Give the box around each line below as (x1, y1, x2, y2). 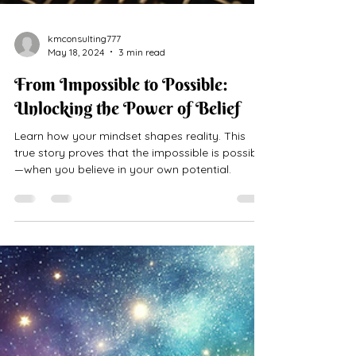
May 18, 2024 (48, 141, 104, 153)
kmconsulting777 (48, 127, 121, 140)
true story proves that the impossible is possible (14, 240, 266, 255)
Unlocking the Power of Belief (14, 192, 240, 215)
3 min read (118, 141, 165, 153)
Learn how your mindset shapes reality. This (14, 223, 246, 238)
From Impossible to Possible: (14, 168, 228, 191)
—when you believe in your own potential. (14, 257, 231, 272)
